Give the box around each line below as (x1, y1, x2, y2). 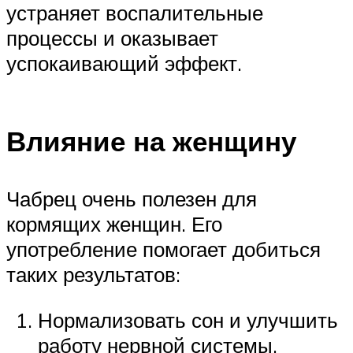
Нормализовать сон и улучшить (38, 307, 338, 333)
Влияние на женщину (6, 124, 296, 159)
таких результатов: (6, 262, 180, 288)
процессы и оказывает (6, 25, 218, 51)
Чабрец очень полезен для (6, 186, 257, 212)
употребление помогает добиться (6, 236, 321, 262)
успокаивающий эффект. (6, 50, 242, 76)
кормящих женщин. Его (6, 211, 222, 237)
